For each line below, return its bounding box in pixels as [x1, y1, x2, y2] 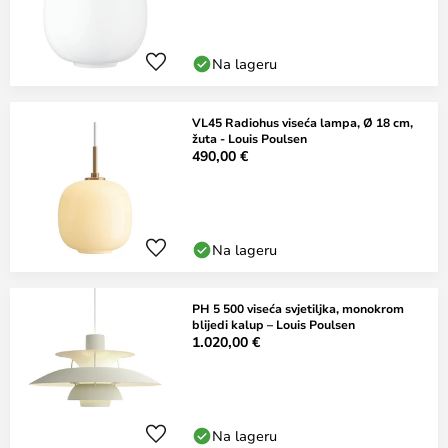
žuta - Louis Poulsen [192, 130, 307, 146]
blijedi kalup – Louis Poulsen [192, 316, 355, 332]
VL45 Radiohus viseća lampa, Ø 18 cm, [192, 114, 413, 130]
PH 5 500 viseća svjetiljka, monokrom [192, 300, 404, 316]
